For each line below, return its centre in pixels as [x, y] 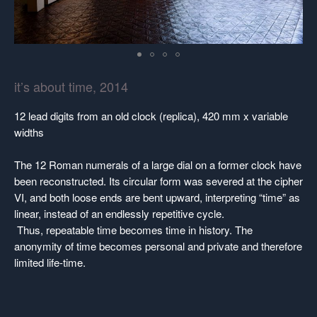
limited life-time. [50, 262]
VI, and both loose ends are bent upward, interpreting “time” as [157, 197]
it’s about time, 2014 [71, 86]
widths [29, 132]
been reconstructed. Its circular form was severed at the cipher [158, 181]
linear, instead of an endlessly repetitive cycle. [119, 213]
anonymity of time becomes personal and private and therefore [158, 246]
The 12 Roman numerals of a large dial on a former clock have [158, 165]
